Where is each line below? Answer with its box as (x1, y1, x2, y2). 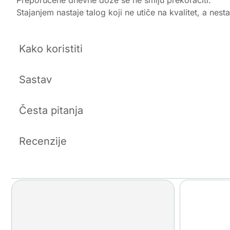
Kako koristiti (19, 43, 83, 55)
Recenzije (19, 135, 67, 148)
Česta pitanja (19, 104, 83, 117)
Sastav (19, 73, 52, 86)
